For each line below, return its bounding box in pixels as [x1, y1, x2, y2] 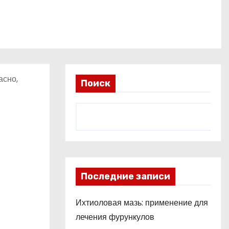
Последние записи [81, 171, 170, 182]
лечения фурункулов [76, 211, 154, 223]
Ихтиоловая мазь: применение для [76, 197, 208, 209]
